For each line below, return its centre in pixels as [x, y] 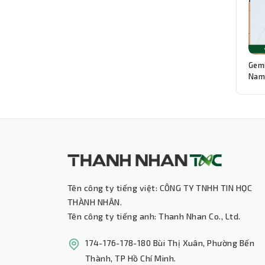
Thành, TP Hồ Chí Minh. [131, 258]
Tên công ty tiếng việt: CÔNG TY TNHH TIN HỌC [160, 188]
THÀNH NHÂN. [95, 202]
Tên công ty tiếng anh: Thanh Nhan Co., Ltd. [154, 216]
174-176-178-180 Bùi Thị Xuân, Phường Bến [170, 243]
